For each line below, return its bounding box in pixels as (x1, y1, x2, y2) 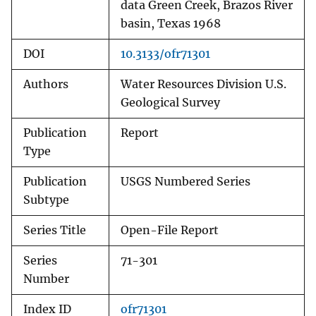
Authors (23, 78, 68, 92)
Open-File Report (121, 224, 219, 238)
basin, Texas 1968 (121, 17, 221, 31)
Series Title (23, 224, 86, 238)
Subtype (23, 193, 69, 207)
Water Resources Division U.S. (121, 78, 286, 92)
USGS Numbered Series (121, 175, 250, 189)
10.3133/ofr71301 (121, 47, 210, 61)
